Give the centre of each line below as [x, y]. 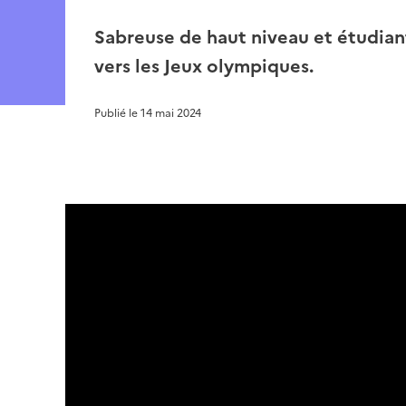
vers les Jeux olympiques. [204, 67]
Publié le [117, 114]
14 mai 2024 [171, 114]
